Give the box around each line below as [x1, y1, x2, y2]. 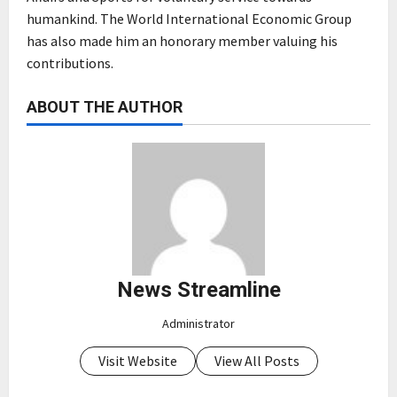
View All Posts [214, 352, 300, 370]
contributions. [27, 54, 113, 73]
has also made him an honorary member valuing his [27, 32, 338, 51]
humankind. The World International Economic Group [27, 10, 352, 28]
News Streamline [116, 277, 281, 303]
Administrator [162, 315, 235, 332]
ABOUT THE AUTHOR [27, 97, 183, 117]
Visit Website [97, 352, 177, 370]
